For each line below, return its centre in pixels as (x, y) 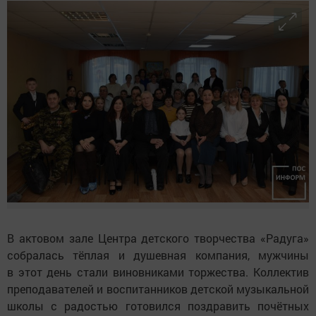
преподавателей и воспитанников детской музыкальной (158, 288)
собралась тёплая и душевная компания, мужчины (158, 255)
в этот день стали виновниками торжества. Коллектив (158, 272)
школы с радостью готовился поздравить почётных (158, 305)
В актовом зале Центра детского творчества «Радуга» (158, 238)
